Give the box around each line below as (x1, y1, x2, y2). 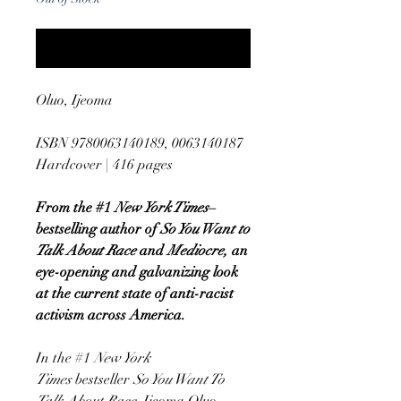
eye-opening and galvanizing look (36, 262, 238, 281)
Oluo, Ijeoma (36, 90, 113, 109)
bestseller (72, 370, 133, 388)
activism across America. (36, 305, 185, 324)
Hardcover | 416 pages (36, 155, 173, 174)
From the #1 (36, 198, 115, 217)
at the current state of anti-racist (36, 284, 234, 303)
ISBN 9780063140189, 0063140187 (36, 133, 243, 152)
